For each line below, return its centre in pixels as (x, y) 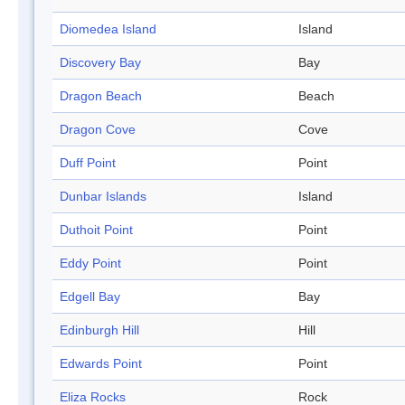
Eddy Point (90, 264)
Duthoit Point (96, 230)
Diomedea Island (108, 29)
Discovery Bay (100, 63)
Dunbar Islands (103, 197)
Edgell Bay (90, 297)
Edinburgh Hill (99, 330)
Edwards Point (101, 364)
